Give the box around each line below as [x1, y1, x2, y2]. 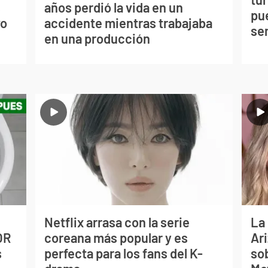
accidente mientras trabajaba [44, 14, 212, 31]
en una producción [44, 30, 150, 46]
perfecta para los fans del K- [44, 245, 203, 261]
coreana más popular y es [44, 230, 188, 246]
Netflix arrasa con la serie [44, 214, 190, 230]
